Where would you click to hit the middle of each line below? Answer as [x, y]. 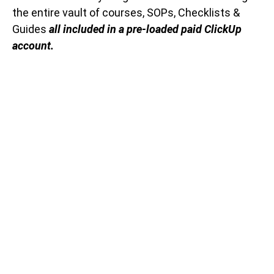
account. [33, 46]
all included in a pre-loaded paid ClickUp [145, 29]
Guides [31, 29]
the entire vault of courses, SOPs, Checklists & [126, 13]
